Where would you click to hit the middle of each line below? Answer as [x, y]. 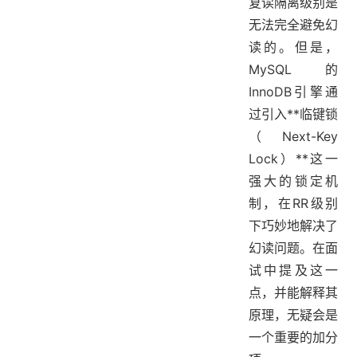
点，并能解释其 [293, 293]
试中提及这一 [293, 271]
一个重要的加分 [293, 337]
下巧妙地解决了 [293, 226]
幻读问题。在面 [293, 248]
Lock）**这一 [293, 159]
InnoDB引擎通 [293, 92]
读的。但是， [293, 47]
